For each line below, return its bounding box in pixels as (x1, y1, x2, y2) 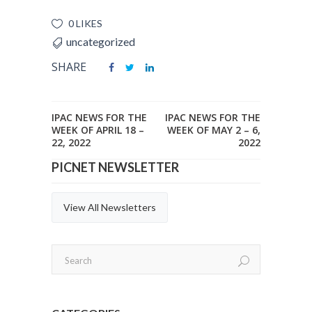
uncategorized (66, 35, 135, 48)
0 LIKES (68, 17, 102, 29)
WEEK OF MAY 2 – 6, (167, 123, 260, 136)
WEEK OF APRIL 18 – (52, 123, 144, 136)
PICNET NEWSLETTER (52, 159, 179, 175)
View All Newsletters (63, 201, 156, 213)
